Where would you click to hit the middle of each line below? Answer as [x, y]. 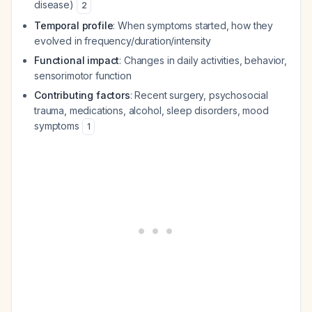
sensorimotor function [83, 76]
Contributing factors [82, 95]
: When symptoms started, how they [193, 25]
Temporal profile [74, 25]
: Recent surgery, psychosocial [199, 95]
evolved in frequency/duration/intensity [123, 41]
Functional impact [77, 60]
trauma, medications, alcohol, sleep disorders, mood [151, 110]
